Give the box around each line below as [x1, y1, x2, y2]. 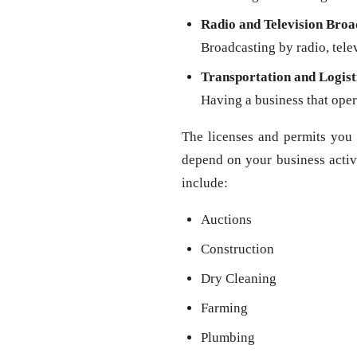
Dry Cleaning [201, 271, 277, 287]
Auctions [201, 212, 252, 228]
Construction [201, 241, 274, 257]
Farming [201, 300, 248, 316]
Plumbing [201, 330, 255, 346]
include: [182, 175, 228, 191]
